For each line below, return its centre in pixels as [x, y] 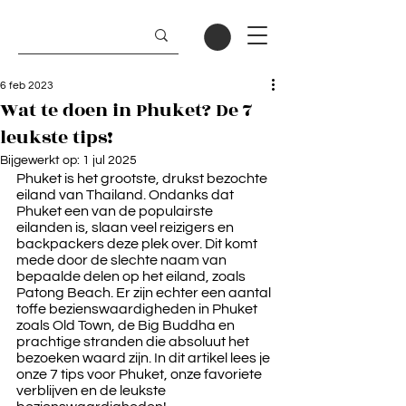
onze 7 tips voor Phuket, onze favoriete [140, 374]
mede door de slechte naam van [123, 260]
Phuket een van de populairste [116, 211]
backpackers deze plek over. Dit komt [138, 243]
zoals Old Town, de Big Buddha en [127, 325]
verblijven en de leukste [92, 390]
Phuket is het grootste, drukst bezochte [143, 178]
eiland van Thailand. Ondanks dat [126, 194]
